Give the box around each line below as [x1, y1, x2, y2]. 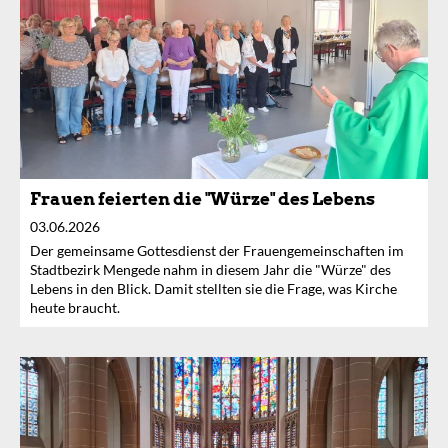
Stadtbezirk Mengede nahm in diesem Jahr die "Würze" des [30, 261, 391, 279]
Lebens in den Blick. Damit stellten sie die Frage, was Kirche [30, 280, 397, 298]
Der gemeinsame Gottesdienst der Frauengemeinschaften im [30, 242, 404, 260]
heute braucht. [30, 299, 120, 317]
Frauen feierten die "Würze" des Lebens [30, 189, 375, 210]
